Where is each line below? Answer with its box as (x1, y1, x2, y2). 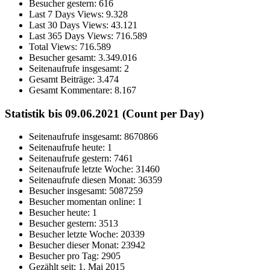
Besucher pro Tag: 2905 (29, 251, 121, 262)
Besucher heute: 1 (29, 207, 97, 218)
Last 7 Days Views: (29, 8, 106, 19)
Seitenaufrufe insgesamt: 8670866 (29, 131, 158, 142)
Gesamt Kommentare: (29, 84, 115, 95)
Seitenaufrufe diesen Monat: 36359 (29, 175, 162, 186)
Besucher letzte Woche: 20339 (29, 229, 145, 240)
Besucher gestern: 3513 (29, 218, 118, 229)
